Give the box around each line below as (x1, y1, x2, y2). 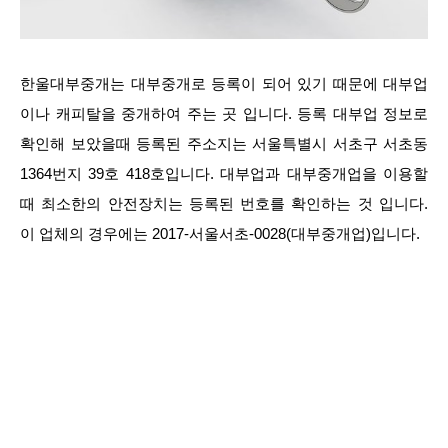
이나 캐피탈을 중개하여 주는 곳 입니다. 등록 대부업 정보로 (20, 104, 428, 122)
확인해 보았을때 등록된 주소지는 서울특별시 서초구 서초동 (20, 134, 428, 152)
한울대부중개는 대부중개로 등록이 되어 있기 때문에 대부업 (20, 74, 428, 92)
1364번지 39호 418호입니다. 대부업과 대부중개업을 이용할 (20, 164, 428, 182)
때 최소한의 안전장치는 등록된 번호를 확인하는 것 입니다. (20, 194, 428, 212)
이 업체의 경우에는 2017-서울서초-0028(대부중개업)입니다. (20, 224, 420, 242)
